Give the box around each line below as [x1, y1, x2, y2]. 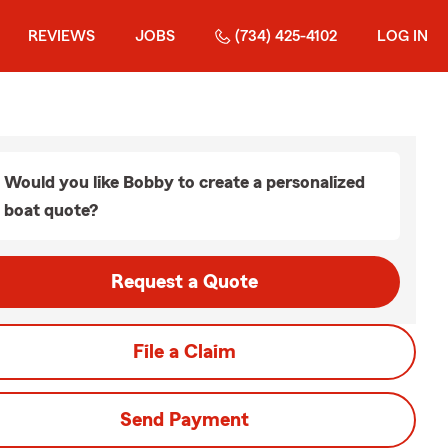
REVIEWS [28, 28, 95, 44]
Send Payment [119, 410, 249, 430]
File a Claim [132, 342, 236, 362]
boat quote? [4, 201, 98, 219]
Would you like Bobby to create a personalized [4, 173, 365, 191]
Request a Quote [110, 272, 258, 292]
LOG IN [377, 28, 428, 44]
